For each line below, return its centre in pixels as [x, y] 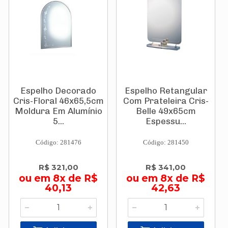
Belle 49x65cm [166, 111]
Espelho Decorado [58, 91]
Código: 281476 [58, 142]
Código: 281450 [166, 142]
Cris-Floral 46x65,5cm [58, 101]
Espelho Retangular [166, 91]
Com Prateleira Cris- [166, 101]
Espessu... [166, 121]
